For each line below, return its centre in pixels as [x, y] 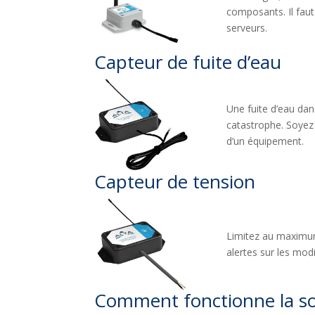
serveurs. [246, 27]
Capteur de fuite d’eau [188, 62]
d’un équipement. [265, 141]
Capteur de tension [175, 181]
